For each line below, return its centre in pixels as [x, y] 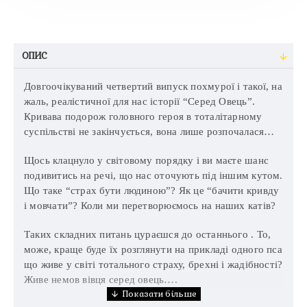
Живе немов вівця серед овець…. [101, 280]
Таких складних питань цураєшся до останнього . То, [148, 234]
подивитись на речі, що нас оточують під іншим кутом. [153, 175]
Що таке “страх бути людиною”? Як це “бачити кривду [152, 191]
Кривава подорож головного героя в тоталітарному [143, 116]
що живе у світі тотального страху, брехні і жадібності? [153, 265]
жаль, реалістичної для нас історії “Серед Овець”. [140, 101]
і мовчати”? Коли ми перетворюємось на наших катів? [150, 206]
